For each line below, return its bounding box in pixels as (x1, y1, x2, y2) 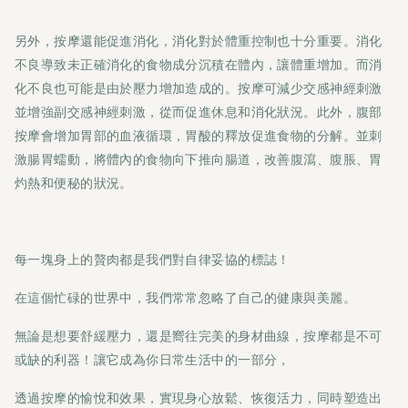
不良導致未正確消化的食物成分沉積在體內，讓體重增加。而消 (15, 56, 382, 73)
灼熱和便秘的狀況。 (15, 175, 133, 191)
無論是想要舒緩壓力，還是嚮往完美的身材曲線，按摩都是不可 (15, 328, 382, 344)
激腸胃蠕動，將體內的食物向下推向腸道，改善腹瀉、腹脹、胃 (15, 151, 382, 168)
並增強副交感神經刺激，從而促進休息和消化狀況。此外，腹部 (15, 104, 382, 120)
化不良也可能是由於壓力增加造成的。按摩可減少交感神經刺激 (15, 80, 382, 97)
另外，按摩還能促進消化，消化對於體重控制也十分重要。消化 (15, 33, 382, 49)
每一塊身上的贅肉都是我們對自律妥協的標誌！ (15, 251, 291, 268)
